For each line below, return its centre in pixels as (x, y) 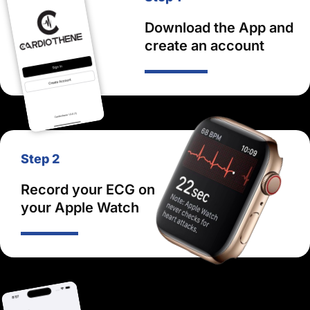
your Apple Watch (80, 208)
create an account (205, 46)
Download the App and (219, 28)
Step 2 (40, 159)
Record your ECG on (88, 190)
